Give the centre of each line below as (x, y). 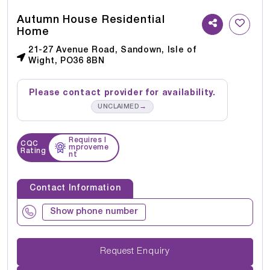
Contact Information (75, 188)
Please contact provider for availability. (122, 93)
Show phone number (94, 212)
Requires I (88, 140)
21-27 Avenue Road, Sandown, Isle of (113, 50)
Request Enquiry (153, 252)
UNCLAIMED (119, 106)
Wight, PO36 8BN (67, 61)
